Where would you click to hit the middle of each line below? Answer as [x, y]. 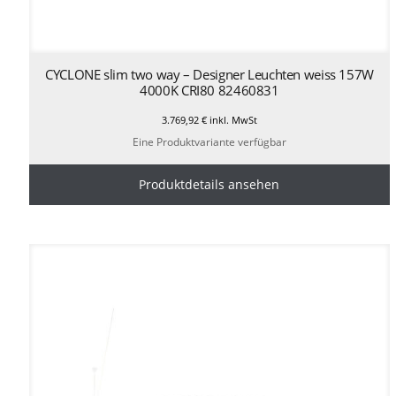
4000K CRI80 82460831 [209, 91]
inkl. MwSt [232, 120]
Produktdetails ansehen [209, 185]
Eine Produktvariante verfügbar [209, 142]
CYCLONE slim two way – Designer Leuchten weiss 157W [209, 75]
